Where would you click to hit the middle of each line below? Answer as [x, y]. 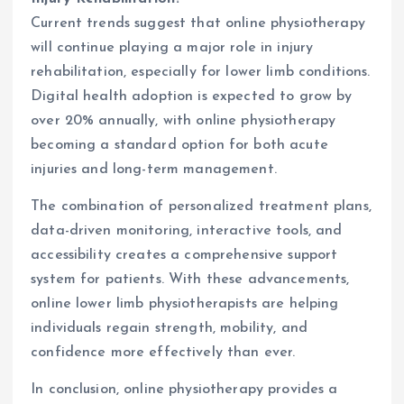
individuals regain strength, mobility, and [169, 328]
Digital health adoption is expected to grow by [192, 96]
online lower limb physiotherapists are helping [185, 303]
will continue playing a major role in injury [172, 47]
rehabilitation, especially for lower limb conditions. [201, 72]
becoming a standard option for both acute [179, 145]
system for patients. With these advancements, [190, 279]
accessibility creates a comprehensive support [184, 255]
